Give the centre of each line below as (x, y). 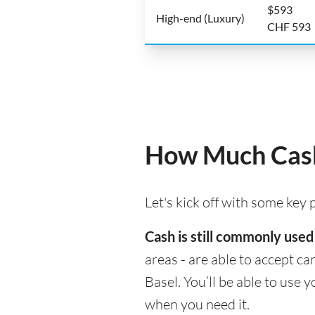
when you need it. (197, 304)
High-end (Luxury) (200, 18)
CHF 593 (289, 26)
